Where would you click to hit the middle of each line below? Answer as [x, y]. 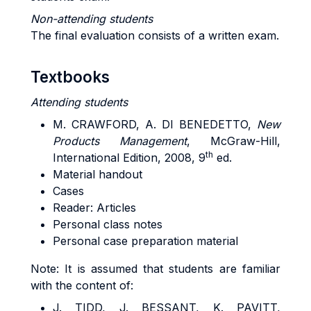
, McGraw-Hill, [234, 141]
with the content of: [82, 285]
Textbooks [70, 77]
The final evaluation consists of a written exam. [155, 35]
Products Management [120, 141]
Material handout [98, 174]
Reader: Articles [94, 208]
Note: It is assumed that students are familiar [155, 269]
